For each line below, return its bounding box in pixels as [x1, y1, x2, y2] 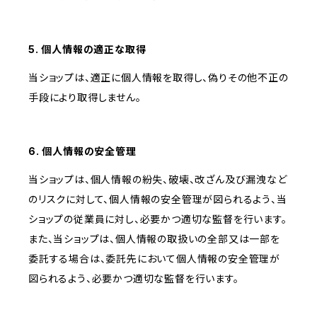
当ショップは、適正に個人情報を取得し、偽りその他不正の [28, 71, 289, 84]
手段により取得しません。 [28, 91, 142, 104]
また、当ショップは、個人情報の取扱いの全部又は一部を [28, 233, 280, 246]
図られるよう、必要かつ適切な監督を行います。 [28, 272, 239, 285]
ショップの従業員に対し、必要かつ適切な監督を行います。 [28, 213, 287, 226]
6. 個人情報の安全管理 [28, 145, 137, 158]
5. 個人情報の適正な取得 [28, 43, 146, 56]
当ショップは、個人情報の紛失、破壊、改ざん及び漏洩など [28, 173, 287, 186]
